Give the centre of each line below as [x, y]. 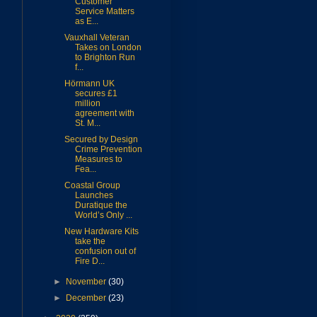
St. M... [87, 123]
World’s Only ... [103, 215]
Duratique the [101, 206]
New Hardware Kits [101, 232]
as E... [86, 22]
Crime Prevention [108, 150]
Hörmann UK [89, 84]
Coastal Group [92, 186]
